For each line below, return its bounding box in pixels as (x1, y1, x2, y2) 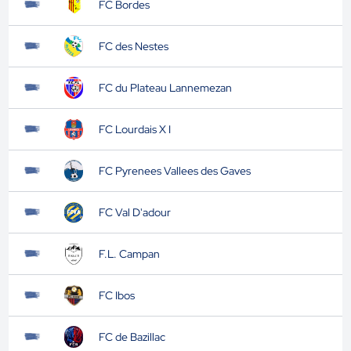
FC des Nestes (98, 39, 168, 53)
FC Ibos (98, 288, 135, 302)
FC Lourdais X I (98, 122, 171, 136)
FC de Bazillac (98, 330, 165, 344)
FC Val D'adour (98, 205, 171, 219)
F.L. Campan (98, 247, 160, 261)
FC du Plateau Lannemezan (98, 81, 232, 95)
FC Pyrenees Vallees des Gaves (98, 164, 251, 178)
